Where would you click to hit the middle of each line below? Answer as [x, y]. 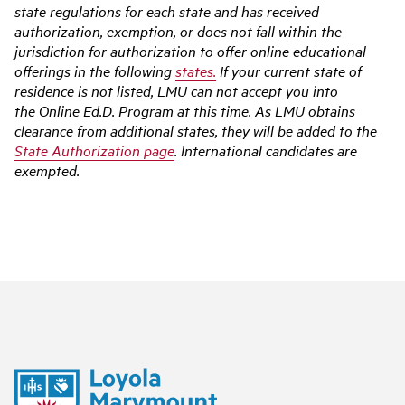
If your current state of [289, 71]
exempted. [47, 170]
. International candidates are [266, 150]
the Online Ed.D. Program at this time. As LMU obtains [185, 110]
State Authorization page [94, 150]
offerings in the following [95, 71]
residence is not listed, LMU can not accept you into [176, 90]
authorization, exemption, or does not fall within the [178, 31]
